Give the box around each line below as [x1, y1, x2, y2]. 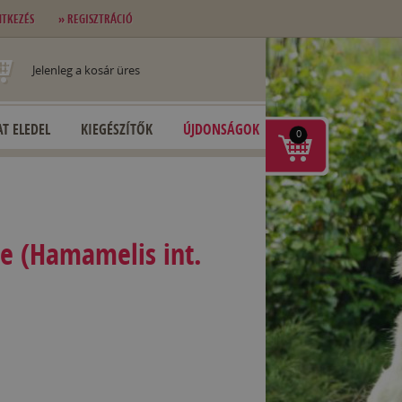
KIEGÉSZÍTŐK [81, 119, 153, 139]
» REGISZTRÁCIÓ [58, 11, 133, 27]
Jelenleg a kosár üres [32, 61, 140, 78]
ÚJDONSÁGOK [183, 119, 259, 139]
